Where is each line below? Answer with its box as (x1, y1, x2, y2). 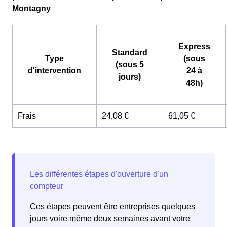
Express (178, 42, 210, 51)
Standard (112, 48, 147, 57)
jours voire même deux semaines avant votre (30, 214, 190, 223)
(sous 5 (116, 60, 144, 69)
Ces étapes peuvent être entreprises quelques (30, 202, 195, 211)
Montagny (12, 4, 51, 13)
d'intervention (28, 66, 81, 75)
